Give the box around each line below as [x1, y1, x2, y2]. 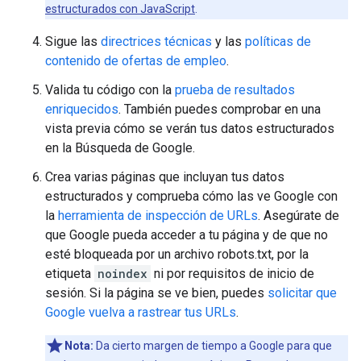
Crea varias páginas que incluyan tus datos [45, 168, 284, 185]
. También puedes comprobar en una [118, 101, 321, 117]
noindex [98, 265, 147, 281]
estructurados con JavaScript [45, 2, 195, 15]
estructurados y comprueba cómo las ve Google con [45, 188, 338, 204]
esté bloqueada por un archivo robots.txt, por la [45, 246, 309, 262]
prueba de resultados [175, 81, 295, 98]
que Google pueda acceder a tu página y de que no [45, 226, 328, 243]
